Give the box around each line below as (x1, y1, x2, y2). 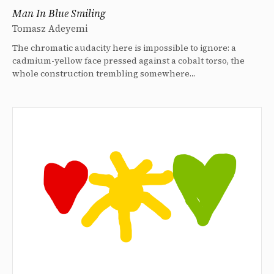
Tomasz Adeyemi (12, 21, 88, 35)
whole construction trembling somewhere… (12, 67, 196, 80)
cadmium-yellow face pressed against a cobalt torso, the (12, 54, 245, 67)
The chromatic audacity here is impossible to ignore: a (12, 41, 236, 54)
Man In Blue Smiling (12, 6, 105, 21)
